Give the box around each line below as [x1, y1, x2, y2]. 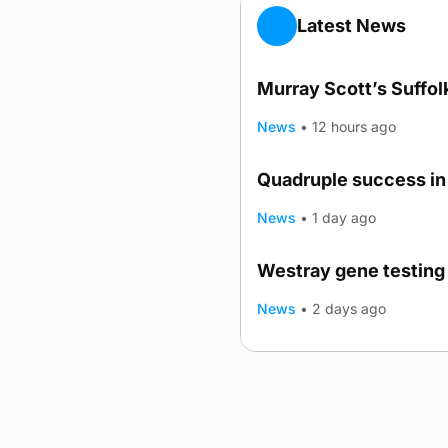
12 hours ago [312, 118, 397, 135]
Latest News [297, 15, 406, 36]
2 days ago [312, 300, 387, 317]
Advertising [240, 413, 320, 430]
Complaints [320, 413, 399, 430]
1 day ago [312, 209, 377, 226]
